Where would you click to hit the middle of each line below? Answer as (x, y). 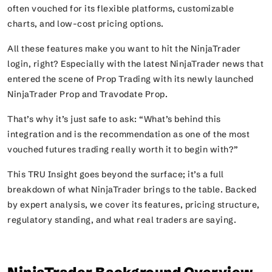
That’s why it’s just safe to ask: (73, 119)
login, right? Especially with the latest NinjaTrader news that (135, 64)
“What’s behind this (180, 119)
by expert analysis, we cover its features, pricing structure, (134, 205)
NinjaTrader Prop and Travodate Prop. (90, 94)
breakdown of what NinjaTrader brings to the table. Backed (132, 189)
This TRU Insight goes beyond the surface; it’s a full (116, 174)
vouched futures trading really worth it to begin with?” (124, 149)
